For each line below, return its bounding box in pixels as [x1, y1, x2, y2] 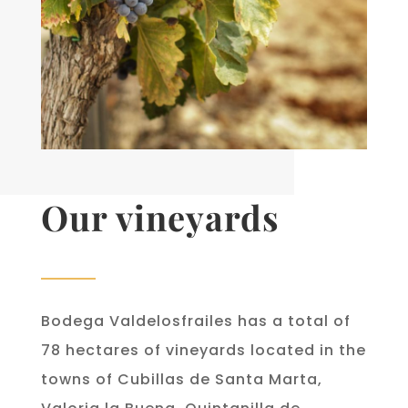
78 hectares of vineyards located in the [40, 340, 366, 362]
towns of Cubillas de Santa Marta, [40, 369, 322, 391]
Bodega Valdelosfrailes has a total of [40, 311, 351, 332]
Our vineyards [40, 194, 280, 241]
